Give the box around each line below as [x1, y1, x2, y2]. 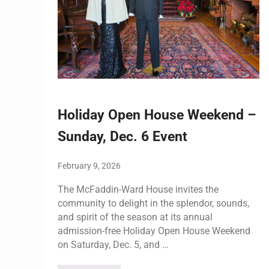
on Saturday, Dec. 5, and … [58, 238, 169, 250]
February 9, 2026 [58, 160, 121, 171]
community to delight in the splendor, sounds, [58, 197, 249, 209]
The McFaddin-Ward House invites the [58, 183, 219, 195]
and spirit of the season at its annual [58, 211, 213, 223]
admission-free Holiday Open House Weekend [58, 225, 250, 237]
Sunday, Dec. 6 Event [58, 128, 187, 145]
